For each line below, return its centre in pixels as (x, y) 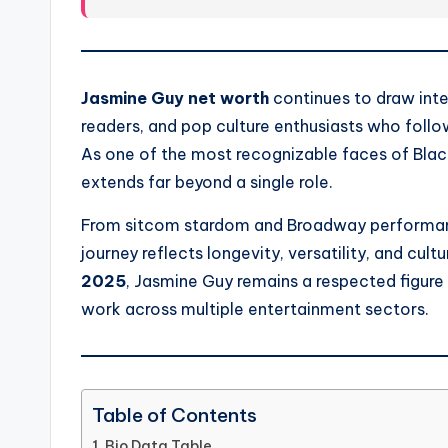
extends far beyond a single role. (207, 182)
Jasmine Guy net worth (175, 98)
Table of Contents (174, 415)
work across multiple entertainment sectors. (255, 309)
